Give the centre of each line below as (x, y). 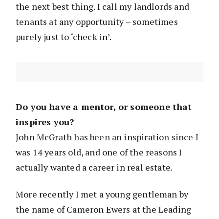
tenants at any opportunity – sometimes (97, 22)
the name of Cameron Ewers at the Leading (104, 209)
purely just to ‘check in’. (64, 37)
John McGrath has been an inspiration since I (107, 137)
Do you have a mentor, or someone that (104, 107)
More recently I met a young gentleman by (102, 194)
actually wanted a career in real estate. (94, 167)
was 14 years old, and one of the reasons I (99, 152)
